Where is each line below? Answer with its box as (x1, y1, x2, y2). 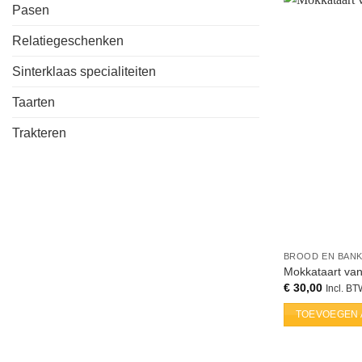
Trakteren (12, 126, 66, 140)
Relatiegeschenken (12, 34, 124, 48)
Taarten (12, 95, 55, 109)
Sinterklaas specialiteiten (12, 65, 156, 78)
